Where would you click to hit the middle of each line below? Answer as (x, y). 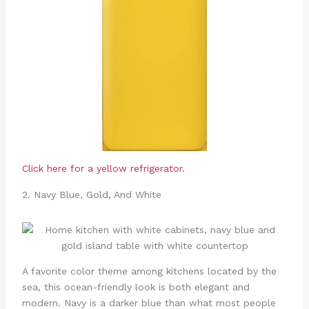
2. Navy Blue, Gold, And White (91, 195)
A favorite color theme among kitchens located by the (149, 271)
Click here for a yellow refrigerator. (103, 168)
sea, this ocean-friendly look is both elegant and (136, 287)
